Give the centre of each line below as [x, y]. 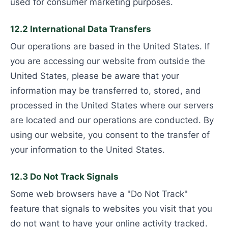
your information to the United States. [88, 150]
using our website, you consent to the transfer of [110, 135]
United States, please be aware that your [95, 76]
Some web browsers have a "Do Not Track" [99, 194]
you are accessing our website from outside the [108, 61]
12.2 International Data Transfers [81, 29]
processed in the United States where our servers [112, 105]
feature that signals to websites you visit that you [111, 209]
